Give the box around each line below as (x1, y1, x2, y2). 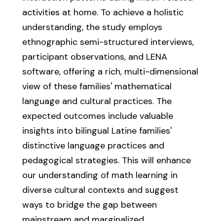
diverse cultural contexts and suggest (22, 184, 179, 196)
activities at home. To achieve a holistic (22, 6, 184, 18)
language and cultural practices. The (22, 95, 172, 107)
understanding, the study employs (22, 21, 162, 33)
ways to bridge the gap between (22, 199, 157, 211)
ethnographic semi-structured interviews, (22, 36, 194, 48)
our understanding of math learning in (22, 169, 178, 181)
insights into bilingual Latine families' (22, 125, 172, 137)
